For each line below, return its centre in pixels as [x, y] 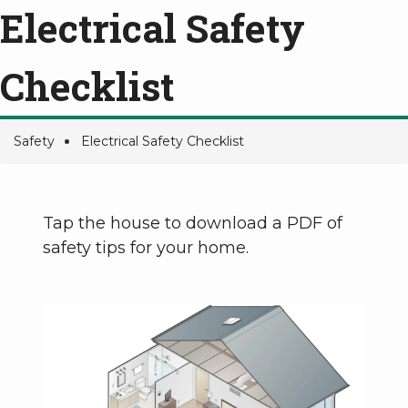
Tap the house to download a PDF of [193, 223]
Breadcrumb [93, 162]
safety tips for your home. [146, 247]
